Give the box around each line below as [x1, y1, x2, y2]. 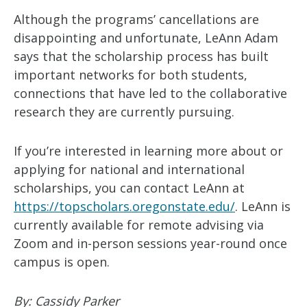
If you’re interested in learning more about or [14, 143, 283, 159]
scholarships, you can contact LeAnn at [14, 180, 245, 196]
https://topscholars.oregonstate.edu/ [14, 198, 235, 214]
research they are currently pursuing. [14, 103, 234, 120]
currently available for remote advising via [14, 217, 264, 233]
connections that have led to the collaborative [14, 85, 287, 101]
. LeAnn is [235, 198, 291, 214]
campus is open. [14, 254, 110, 270]
